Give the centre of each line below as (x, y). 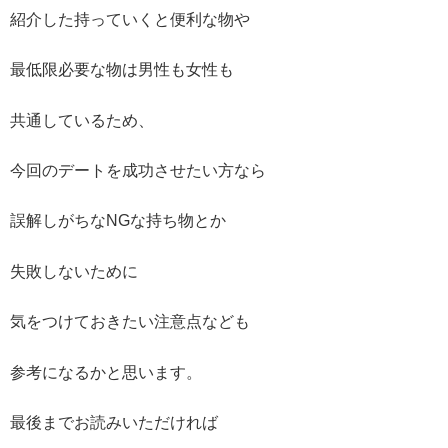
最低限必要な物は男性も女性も (122, 70)
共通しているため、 (82, 120)
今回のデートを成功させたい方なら (138, 171)
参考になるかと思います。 (106, 372)
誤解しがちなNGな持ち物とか (118, 221)
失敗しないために (74, 271)
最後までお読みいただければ (114, 423)
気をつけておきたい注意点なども (130, 322)
